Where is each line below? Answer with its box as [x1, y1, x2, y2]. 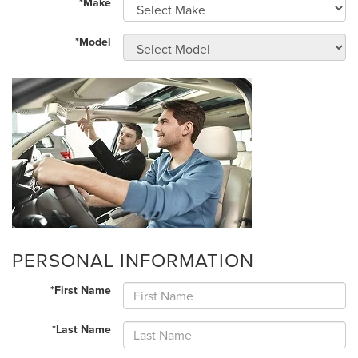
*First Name [50, 282, 112, 299]
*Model [75, 34, 112, 50]
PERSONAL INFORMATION [12, 246, 254, 274]
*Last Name [52, 321, 112, 338]
